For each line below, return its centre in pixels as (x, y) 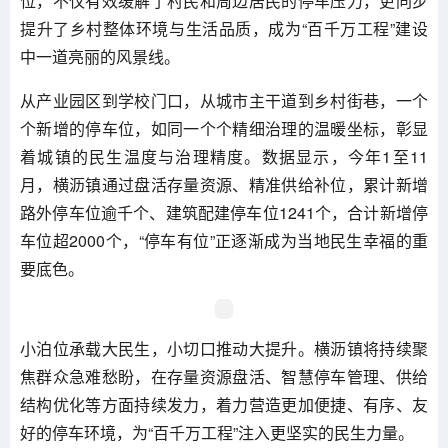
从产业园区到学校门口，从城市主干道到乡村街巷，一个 (224, 100)
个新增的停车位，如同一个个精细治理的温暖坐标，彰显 (224, 128)
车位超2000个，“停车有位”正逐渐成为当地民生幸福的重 (224, 240)
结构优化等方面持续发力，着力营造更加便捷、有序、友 (224, 404)
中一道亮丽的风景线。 (100, 56)
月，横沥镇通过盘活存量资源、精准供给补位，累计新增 (224, 184)
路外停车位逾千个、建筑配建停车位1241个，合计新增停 (224, 212)
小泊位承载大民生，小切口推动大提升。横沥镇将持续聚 (224, 348)
